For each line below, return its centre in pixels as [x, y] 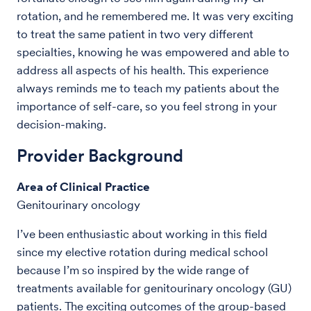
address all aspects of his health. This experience [143, 70]
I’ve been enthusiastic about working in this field [142, 234]
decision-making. [61, 124]
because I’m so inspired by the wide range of [133, 270]
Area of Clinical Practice [83, 186]
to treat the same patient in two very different [135, 34]
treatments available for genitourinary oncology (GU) [154, 288]
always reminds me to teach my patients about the [148, 88]
